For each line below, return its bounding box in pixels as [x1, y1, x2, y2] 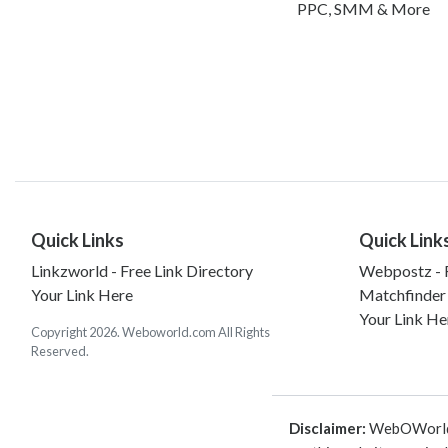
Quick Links [31, 228, 124, 251]
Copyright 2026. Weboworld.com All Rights [31, 323, 270, 340]
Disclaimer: [288, 418, 366, 437]
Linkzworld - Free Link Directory [31, 260, 253, 280]
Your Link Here [31, 284, 133, 304]
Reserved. [31, 342, 89, 359]
